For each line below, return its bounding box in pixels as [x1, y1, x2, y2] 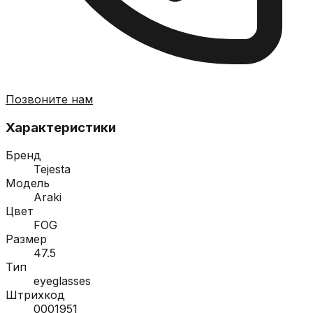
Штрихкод [6, 288, 65, 303]
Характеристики [6, 119, 116, 136]
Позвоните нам [6, 92, 93, 106]
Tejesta [34, 162, 71, 177]
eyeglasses [34, 274, 91, 289]
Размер [6, 232, 47, 247]
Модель [6, 176, 50, 191]
